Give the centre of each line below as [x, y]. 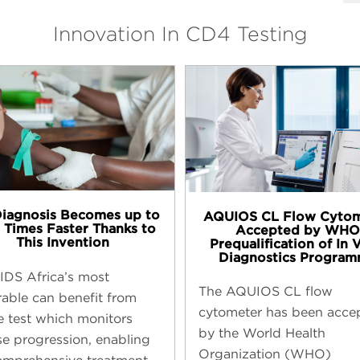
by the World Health [262, 333]
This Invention [62, 243]
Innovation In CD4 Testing [180, 33]
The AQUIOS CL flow [265, 291]
